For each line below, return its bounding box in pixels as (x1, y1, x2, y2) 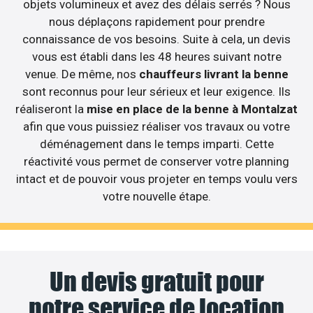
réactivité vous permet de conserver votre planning (24, 154, 289, 169)
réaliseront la (15, 102, 87, 117)
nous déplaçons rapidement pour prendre (48, 15, 265, 29)
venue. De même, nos (24, 67, 139, 82)
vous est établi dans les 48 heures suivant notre (31, 50, 282, 64)
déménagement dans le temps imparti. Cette (39, 137, 274, 152)
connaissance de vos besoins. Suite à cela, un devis (22, 32, 291, 47)
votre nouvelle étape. (102, 189, 211, 204)
